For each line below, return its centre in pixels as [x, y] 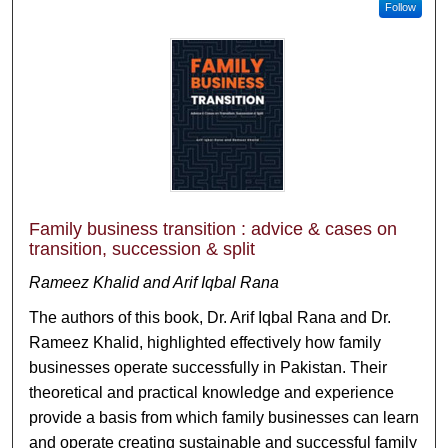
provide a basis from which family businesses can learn [224, 417]
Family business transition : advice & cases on [213, 229]
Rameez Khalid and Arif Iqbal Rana [154, 282]
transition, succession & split [142, 249]
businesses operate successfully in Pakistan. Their [208, 367]
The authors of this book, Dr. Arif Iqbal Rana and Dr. [210, 317]
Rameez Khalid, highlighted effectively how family [205, 342]
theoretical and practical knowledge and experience [212, 392]
